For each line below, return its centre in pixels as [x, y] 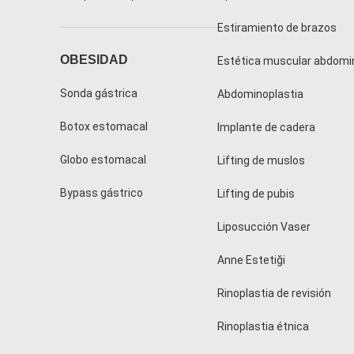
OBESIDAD [94, 60]
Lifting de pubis [256, 194]
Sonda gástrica [99, 94]
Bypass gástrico [102, 193]
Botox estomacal [104, 127]
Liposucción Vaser [264, 227]
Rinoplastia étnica [263, 327]
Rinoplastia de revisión [274, 294]
